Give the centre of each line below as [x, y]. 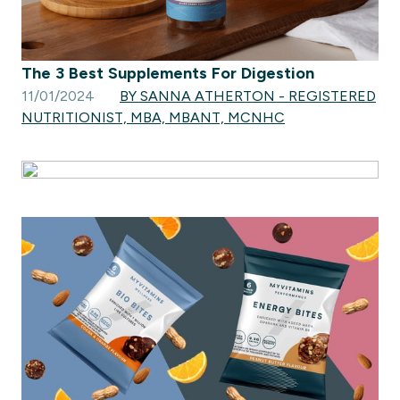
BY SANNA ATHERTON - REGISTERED [248, 96]
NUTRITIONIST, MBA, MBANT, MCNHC [153, 117]
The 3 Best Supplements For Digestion [168, 73]
